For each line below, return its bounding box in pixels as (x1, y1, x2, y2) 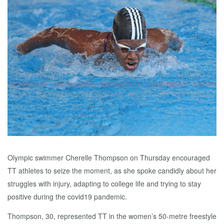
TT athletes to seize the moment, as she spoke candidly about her (7, 165, 216, 175)
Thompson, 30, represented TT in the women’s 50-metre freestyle (7, 210, 216, 221)
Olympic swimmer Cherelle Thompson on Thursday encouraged (7, 152, 210, 162)
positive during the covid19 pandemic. (7, 191, 127, 201)
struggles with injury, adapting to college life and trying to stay (7, 178, 201, 188)
